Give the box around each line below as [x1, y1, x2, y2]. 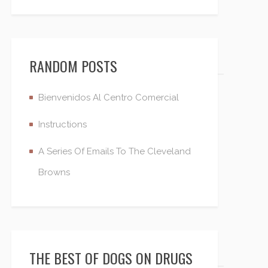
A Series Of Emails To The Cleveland [38, 146, 191, 157]
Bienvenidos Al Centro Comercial [38, 92, 179, 103]
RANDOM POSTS [29, 55, 117, 77]
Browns [38, 167, 70, 178]
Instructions [38, 119, 87, 130]
